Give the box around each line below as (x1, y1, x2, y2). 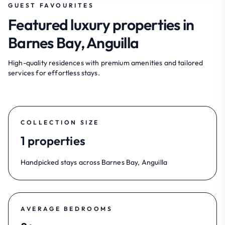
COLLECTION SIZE (21, 118, 99, 126)
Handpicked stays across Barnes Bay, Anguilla (21, 157, 168, 167)
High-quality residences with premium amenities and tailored (8, 58, 203, 67)
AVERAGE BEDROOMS (21, 204, 113, 212)
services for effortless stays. (8, 68, 100, 77)
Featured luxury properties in (8, 15, 194, 34)
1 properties (21, 133, 85, 148)
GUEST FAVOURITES (8, 1, 94, 9)
